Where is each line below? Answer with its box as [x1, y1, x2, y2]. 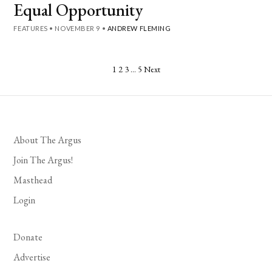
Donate [13, 230, 43, 243]
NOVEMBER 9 [55, 24, 100, 32]
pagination [13, 84, 75, 103]
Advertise [13, 250, 51, 263]
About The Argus [13, 133, 82, 146]
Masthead [13, 173, 53, 186]
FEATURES [13, 24, 48, 32]
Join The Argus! [13, 153, 73, 166]
